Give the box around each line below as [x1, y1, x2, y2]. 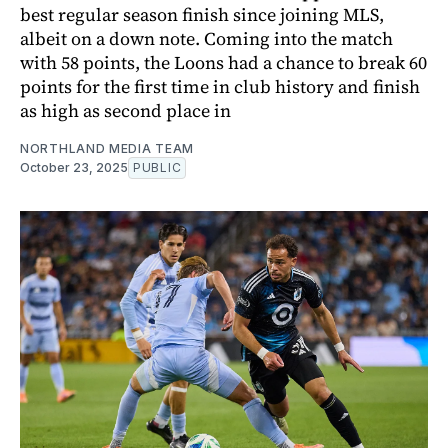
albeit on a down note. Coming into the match [20, 25, 393, 51]
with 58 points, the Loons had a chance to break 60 [20, 49, 427, 75]
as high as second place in [20, 97, 231, 123]
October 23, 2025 [20, 159, 128, 175]
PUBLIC [133, 159, 182, 175]
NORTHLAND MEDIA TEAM [20, 140, 194, 156]
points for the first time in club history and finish [20, 73, 420, 99]
